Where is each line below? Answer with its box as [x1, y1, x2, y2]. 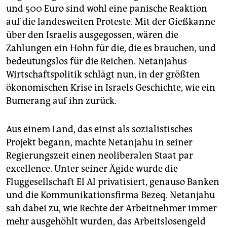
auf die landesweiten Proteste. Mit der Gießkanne [6, 16, 215, 27]
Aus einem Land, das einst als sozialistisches [6, 123, 193, 135]
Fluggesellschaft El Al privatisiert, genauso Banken [6, 176, 219, 187]
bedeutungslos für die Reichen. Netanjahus [6, 55, 187, 67]
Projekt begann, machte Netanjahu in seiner [6, 136, 193, 148]
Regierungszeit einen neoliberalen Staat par [6, 149, 193, 161]
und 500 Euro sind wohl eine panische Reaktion [6, 3, 207, 14]
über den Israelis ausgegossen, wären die [6, 29, 178, 41]
